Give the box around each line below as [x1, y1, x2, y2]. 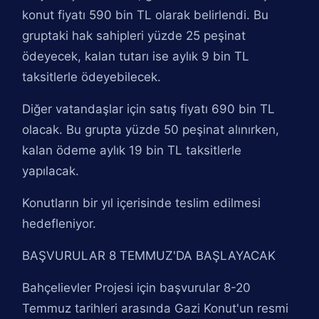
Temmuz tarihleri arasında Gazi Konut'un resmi [22, 301, 289, 315]
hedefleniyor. [22, 216, 97, 231]
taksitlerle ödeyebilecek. [22, 70, 162, 84]
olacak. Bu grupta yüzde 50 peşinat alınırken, [22, 122, 280, 137]
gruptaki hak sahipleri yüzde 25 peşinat [22, 28, 246, 43]
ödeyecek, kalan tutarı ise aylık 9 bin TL [22, 49, 250, 63]
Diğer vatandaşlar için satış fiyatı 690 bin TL [22, 102, 276, 116]
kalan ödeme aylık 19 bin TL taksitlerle [22, 143, 242, 157]
